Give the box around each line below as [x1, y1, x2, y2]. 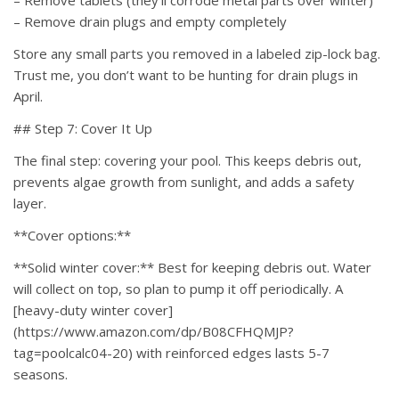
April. [13, 87, 43, 106]
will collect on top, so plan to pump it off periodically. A [13, 280, 343, 298]
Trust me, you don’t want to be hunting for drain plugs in [13, 66, 358, 85]
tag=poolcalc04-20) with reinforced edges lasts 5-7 [13, 344, 330, 362]
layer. [13, 194, 46, 213]
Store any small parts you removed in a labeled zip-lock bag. [13, 45, 380, 63]
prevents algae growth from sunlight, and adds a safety [13, 173, 354, 191]
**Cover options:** [13, 226, 131, 245]
